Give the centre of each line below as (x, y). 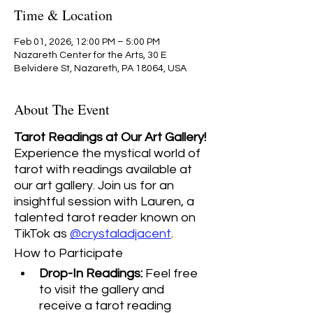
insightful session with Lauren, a (105, 202)
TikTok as (42, 234)
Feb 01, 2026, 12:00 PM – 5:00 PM (87, 42)
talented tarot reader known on (106, 218)
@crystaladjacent (121, 234)
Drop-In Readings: (91, 274)
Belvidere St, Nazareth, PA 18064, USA (100, 68)
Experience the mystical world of (109, 153)
